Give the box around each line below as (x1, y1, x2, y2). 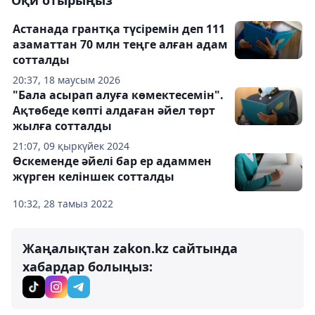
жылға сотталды (13, 118, 112, 134)
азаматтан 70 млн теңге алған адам (13, 37, 228, 52)
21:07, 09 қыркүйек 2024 (13, 139, 129, 153)
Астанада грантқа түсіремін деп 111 (13, 21, 225, 37)
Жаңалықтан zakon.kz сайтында (22, 240, 238, 257)
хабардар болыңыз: (22, 258, 153, 275)
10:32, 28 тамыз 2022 (13, 197, 113, 210)
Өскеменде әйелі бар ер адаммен (13, 153, 212, 169)
